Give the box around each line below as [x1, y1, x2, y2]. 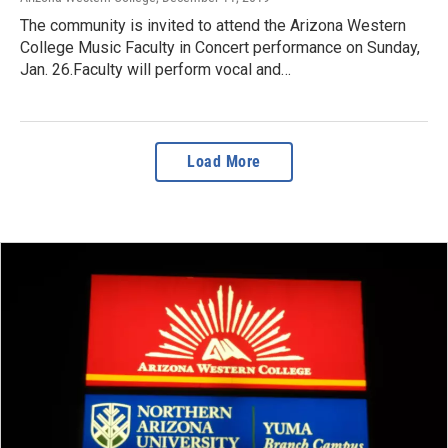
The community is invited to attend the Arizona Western [20, 16, 406, 36]
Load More [187, 152, 261, 172]
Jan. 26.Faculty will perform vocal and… [20, 60, 291, 80]
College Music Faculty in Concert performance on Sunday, [20, 38, 420, 58]
